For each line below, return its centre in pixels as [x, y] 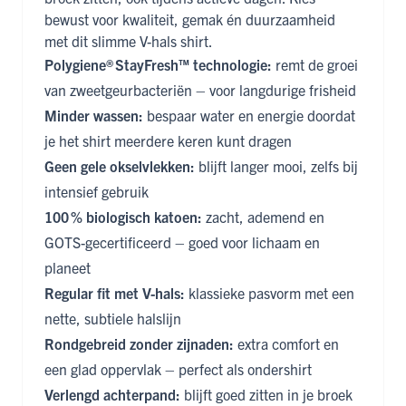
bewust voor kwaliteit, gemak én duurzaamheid [190, 19]
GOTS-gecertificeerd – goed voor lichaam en [182, 242]
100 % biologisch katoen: [123, 217]
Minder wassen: [94, 116]
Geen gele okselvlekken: [120, 166]
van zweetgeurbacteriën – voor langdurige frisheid [200, 90]
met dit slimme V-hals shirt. [129, 41]
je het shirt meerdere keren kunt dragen [168, 141]
